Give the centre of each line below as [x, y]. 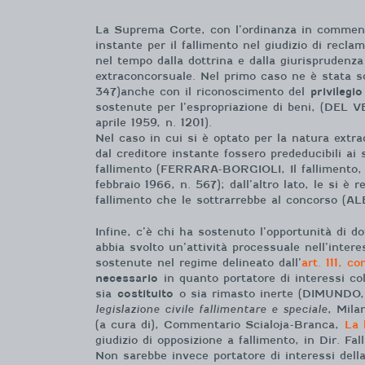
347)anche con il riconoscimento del [203, 92]
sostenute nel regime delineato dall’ [198, 262]
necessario [127, 278]
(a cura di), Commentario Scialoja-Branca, [220, 324]
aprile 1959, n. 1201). [154, 123]
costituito [145, 293]
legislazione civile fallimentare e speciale [211, 309]
